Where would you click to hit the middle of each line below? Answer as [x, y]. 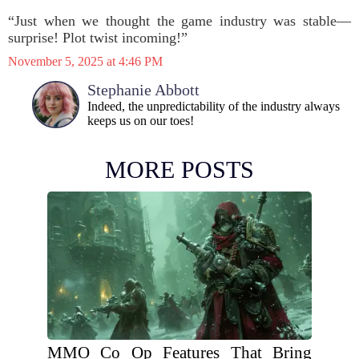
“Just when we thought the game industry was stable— [179, 21]
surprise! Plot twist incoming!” [98, 38]
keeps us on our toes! [141, 121]
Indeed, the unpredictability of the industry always [214, 106]
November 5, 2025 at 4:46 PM [85, 61]
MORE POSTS [179, 169]
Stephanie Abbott [143, 90]
